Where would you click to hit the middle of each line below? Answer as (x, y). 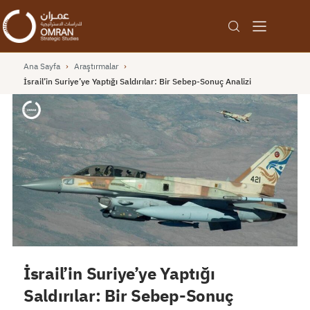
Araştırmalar (96, 66)
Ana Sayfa (42, 66)
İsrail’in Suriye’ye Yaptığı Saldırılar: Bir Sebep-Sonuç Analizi (137, 81)
